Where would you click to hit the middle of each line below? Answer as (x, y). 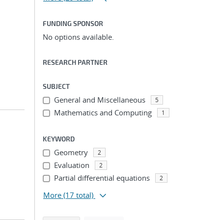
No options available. (78, 37)
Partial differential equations (102, 178)
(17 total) (78, 195)
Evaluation (71, 165)
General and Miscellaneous (99, 100)
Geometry (71, 152)
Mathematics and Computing (103, 112)
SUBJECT (56, 86)
